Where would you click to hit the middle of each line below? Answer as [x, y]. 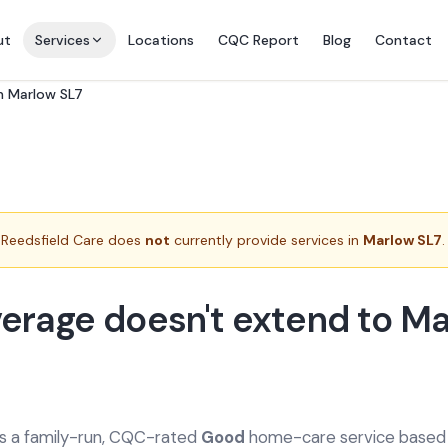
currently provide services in [266, 240]
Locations [160, 40]
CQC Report [258, 40]
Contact [403, 40]
